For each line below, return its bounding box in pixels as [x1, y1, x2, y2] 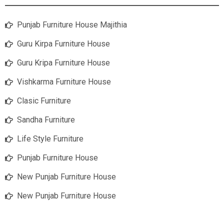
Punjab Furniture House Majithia [17, 20, 127, 30]
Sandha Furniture [17, 115, 75, 125]
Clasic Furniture [17, 96, 71, 106]
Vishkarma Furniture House [17, 77, 111, 87]
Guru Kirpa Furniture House [17, 39, 110, 49]
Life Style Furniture [17, 134, 83, 144]
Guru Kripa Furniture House [17, 58, 110, 68]
